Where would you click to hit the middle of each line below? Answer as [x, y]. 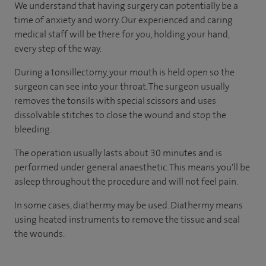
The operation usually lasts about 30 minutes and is [118, 153]
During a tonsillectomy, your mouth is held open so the [124, 72]
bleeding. [33, 129]
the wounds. [39, 233]
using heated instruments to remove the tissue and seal [127, 219]
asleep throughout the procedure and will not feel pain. [126, 181]
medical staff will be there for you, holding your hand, [122, 34]
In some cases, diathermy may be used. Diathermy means [129, 205]
